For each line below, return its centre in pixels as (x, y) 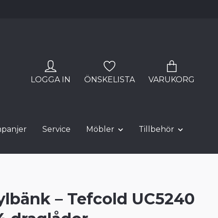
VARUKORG (172, 79)
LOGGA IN (51, 79)
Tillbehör (156, 129)
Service (56, 129)
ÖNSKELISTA (109, 79)
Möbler (100, 129)
